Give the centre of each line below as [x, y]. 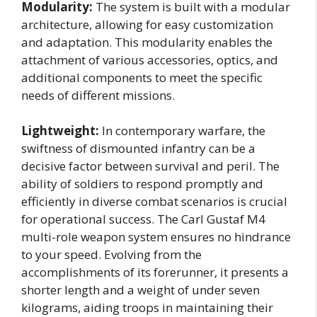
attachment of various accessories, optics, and [150, 59]
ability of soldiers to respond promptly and [142, 184]
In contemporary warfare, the [182, 131]
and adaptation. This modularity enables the [147, 42]
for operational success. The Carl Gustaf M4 [143, 219]
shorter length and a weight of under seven [140, 290]
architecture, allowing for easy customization [147, 24]
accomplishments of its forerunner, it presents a [155, 272]
